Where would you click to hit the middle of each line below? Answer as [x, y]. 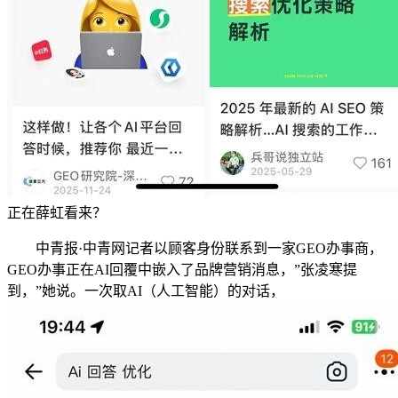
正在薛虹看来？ [57, 212]
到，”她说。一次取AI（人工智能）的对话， [146, 291]
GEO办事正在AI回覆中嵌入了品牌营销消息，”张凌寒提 [182, 269]
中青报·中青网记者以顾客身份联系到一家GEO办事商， [195, 248]
